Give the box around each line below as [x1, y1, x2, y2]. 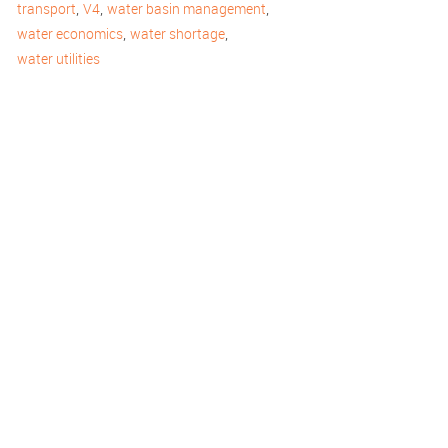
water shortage [130, 24, 225, 43]
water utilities [17, 49, 100, 68]
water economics [17, 24, 123, 43]
